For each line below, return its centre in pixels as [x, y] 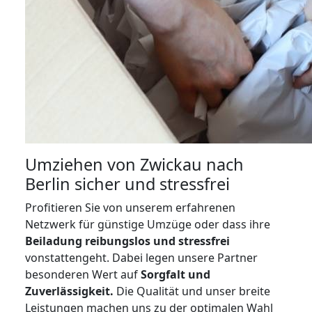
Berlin [48, 184]
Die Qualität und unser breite [192, 291]
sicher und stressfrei [150, 184]
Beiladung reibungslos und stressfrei [127, 241]
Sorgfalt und [175, 274]
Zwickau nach [192, 164]
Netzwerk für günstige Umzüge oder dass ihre [148, 224]
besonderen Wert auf [83, 274]
